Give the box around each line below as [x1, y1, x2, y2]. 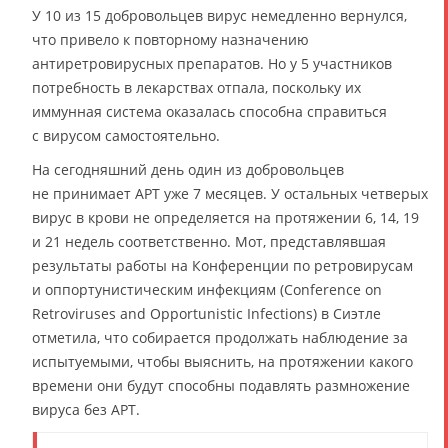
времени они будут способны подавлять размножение [32, 376, 410, 396]
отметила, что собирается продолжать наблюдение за [32, 328, 408, 348]
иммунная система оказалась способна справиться [32, 102, 387, 122]
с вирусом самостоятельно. [32, 126, 220, 146]
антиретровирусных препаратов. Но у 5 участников [32, 54, 392, 74]
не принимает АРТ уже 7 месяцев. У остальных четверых [32, 184, 428, 204]
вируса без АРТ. [32, 400, 140, 420]
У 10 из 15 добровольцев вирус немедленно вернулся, [32, 6, 407, 26]
